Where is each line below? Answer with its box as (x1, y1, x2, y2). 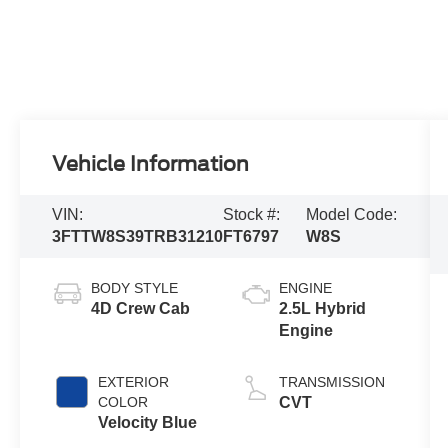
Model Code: (305, 206, 397, 224)
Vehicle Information (52, 151, 250, 176)
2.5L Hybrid (278, 300, 366, 318)
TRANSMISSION (278, 374, 385, 391)
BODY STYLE (91, 280, 179, 297)
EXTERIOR (98, 374, 170, 391)
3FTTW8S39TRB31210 (52, 228, 224, 246)
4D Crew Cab (91, 300, 191, 318)
